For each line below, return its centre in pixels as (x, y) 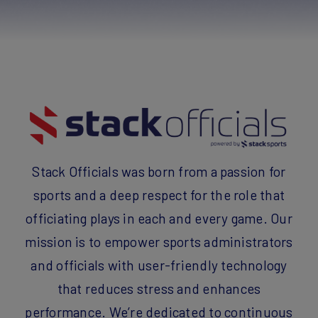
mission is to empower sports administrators (159, 242)
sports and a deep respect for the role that (159, 195)
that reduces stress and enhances (159, 289)
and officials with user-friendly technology (159, 265)
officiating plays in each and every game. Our (159, 219)
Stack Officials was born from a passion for (159, 172)
